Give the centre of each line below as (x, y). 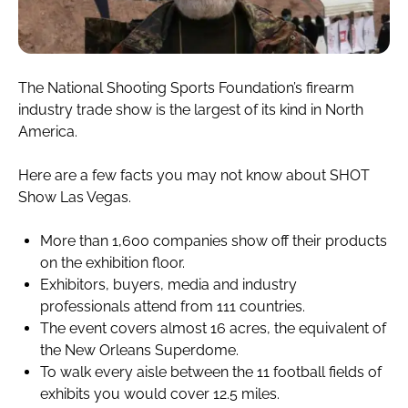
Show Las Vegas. (75, 197)
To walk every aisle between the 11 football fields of (211, 372)
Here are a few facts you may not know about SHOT (194, 175)
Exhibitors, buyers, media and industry (168, 284)
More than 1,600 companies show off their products (214, 240)
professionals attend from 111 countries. (173, 306)
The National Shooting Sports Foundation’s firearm (186, 87)
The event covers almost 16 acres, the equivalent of (213, 328)
